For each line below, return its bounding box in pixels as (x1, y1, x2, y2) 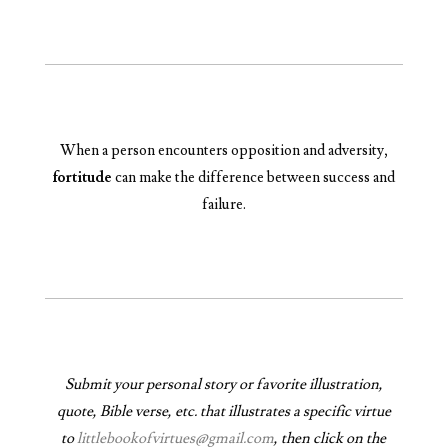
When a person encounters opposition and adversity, (59, 140, 388, 160)
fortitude (52, 167, 112, 187)
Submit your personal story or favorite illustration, (64, 374, 383, 394)
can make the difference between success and (111, 167, 395, 187)
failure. (201, 194, 246, 214)
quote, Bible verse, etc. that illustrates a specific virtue (56, 401, 391, 421)
